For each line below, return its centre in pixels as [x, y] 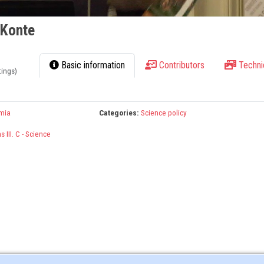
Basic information [92, 65]
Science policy [164, 113]
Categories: [119, 113]
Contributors [181, 65]
